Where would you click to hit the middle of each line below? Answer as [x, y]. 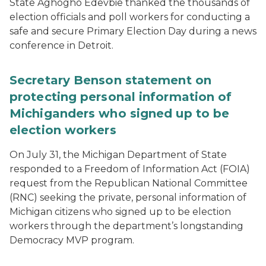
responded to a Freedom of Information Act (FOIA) [130, 169]
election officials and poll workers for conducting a [130, 17]
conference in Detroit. [61, 45]
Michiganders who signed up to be [120, 113]
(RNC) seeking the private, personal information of [128, 197]
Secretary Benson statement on [110, 80]
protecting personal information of [121, 97]
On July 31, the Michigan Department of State [118, 155]
